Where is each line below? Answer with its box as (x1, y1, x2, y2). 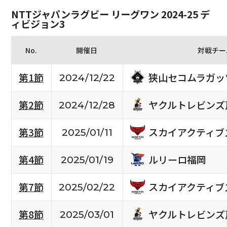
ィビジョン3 (11, 16, 65, 31)
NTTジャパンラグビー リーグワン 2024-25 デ (11, 7, 210, 21)
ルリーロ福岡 (148, 152, 206, 167)
